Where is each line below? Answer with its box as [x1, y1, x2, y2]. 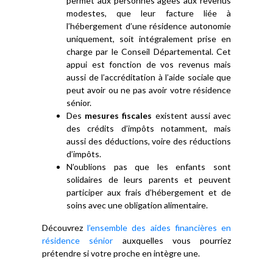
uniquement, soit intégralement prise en [66, 34, 231, 44]
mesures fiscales [85, 110, 152, 121]
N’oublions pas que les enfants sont [66, 161, 231, 172]
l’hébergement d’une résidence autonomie [66, 21, 231, 31]
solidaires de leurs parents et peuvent [66, 174, 231, 185]
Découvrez [42, 222, 88, 233]
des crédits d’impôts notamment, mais [66, 123, 231, 133]
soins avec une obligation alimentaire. [66, 200, 208, 210]
